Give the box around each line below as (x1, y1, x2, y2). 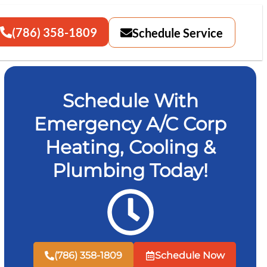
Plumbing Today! (52, 159, 209, 182)
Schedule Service (132, 25, 223, 40)
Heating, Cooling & (45, 136, 216, 159)
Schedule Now (154, 249, 225, 261)
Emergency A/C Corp (34, 113, 227, 136)
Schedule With (62, 89, 198, 113)
